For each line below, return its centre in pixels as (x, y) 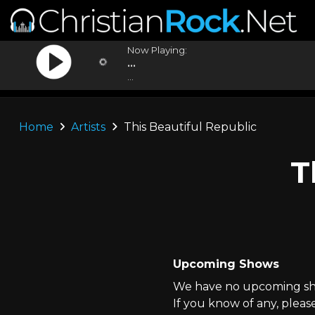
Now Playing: (157, 50)
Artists (89, 127)
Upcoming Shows (226, 264)
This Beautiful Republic (188, 127)
